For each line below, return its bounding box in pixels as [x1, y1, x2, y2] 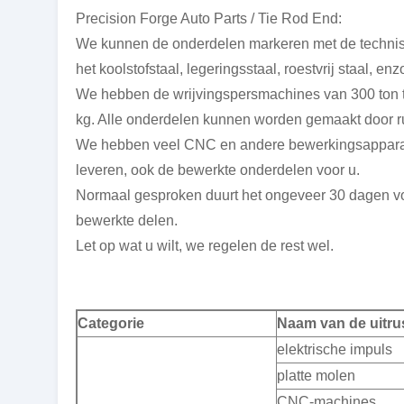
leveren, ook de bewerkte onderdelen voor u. [76, 161, 360, 178]
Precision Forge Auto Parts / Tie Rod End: [76, 10, 342, 26]
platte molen [277, 367, 355, 383]
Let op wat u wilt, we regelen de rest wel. [76, 237, 334, 253]
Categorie [78, 315, 144, 331]
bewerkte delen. [76, 212, 178, 228]
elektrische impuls [277, 341, 392, 357]
